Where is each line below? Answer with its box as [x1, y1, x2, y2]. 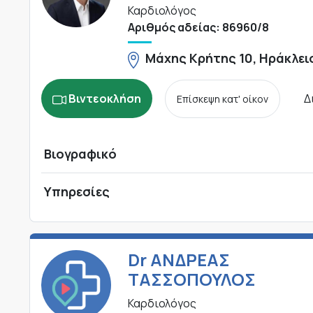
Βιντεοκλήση [68, 91, 141, 107]
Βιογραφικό [44, 145, 117, 163]
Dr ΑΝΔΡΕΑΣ [127, 248, 230, 272]
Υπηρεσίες [44, 183, 110, 201]
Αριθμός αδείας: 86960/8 [127, 20, 269, 36]
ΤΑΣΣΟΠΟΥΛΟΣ [127, 268, 256, 291]
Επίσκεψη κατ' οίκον [177, 92, 268, 106]
